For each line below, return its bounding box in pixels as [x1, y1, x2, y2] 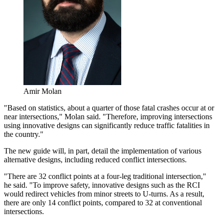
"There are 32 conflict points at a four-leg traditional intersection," [4, 172, 206, 180]
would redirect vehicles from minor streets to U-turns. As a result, [4, 189, 204, 198]
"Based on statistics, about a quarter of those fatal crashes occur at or [4, 103, 214, 112]
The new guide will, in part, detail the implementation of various [4, 146, 201, 155]
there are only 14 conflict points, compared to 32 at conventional [4, 198, 202, 207]
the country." [4, 130, 44, 138]
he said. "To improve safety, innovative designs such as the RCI [4, 180, 200, 189]
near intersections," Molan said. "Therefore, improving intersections [4, 112, 212, 121]
